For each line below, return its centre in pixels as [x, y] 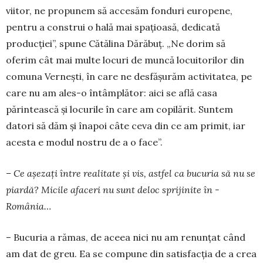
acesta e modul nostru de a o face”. [84, 142]
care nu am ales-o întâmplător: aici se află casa [112, 93]
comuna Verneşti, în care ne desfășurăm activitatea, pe [129, 76]
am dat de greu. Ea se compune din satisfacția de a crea [131, 254]
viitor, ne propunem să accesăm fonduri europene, [119, 11]
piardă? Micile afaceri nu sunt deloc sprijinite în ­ [113, 190]
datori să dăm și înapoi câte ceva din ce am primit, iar [126, 126]
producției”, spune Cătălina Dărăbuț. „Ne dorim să [116, 43]
